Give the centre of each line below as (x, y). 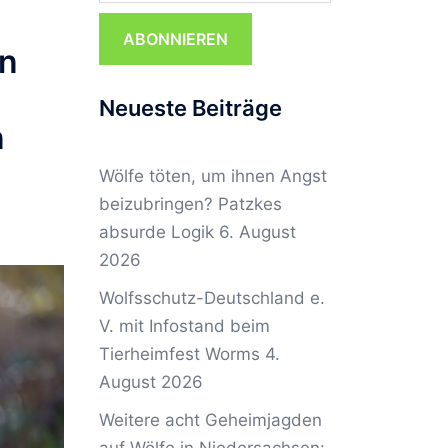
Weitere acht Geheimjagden (210, 420)
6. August (257, 232)
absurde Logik (156, 232)
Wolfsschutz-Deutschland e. (211, 298)
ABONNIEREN (175, 39)
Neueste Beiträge (190, 108)
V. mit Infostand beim (184, 326)
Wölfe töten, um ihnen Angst (212, 176)
